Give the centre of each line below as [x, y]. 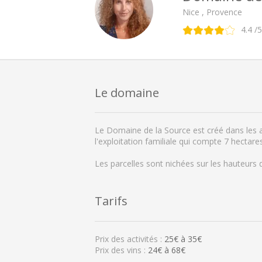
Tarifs [111, 201]
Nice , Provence [212, 12]
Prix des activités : [130, 239]
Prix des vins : [121, 250]
